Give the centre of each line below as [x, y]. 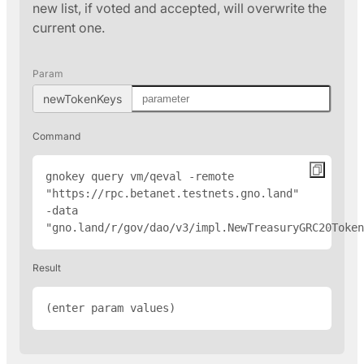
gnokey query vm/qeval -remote [140, 177]
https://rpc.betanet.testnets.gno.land [172, 194]
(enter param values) [110, 308]
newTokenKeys [82, 99]
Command [56, 136]
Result [47, 268]
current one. [69, 28]
